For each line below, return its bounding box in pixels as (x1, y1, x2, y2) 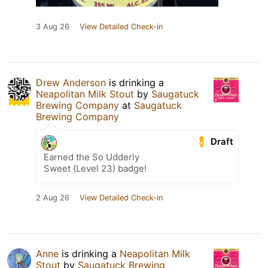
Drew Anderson (36, 77, 106, 89)
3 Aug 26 (36, 22, 69, 32)
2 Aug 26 (36, 193, 69, 203)
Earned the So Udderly (44, 151, 139, 163)
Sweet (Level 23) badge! (44, 163, 147, 175)
